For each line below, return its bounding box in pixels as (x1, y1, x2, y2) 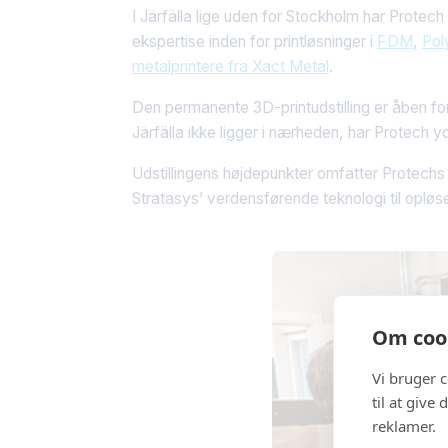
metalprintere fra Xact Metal (132, 56, 329, 76)
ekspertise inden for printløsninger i (132, 31, 377, 51)
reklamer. (372, 416, 436, 436)
